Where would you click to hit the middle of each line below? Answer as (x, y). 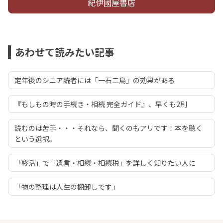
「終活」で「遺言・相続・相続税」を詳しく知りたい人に (105, 163)
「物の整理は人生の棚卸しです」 (67, 187)
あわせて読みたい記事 (65, 52)
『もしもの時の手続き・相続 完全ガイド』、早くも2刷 (101, 104)
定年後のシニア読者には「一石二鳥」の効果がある (95, 80)
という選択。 (35, 139)
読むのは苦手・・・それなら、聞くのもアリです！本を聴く (109, 128)
